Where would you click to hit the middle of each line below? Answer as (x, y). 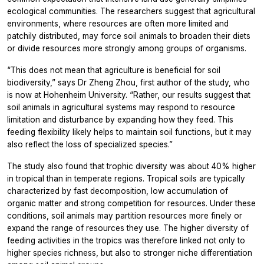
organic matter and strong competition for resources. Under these (131, 203)
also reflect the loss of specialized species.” (90, 144)
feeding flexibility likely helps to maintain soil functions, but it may (129, 132)
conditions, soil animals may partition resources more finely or (125, 215)
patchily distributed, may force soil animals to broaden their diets (129, 36)
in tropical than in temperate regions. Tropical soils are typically (126, 178)
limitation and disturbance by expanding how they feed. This (120, 119)
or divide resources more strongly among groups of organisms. (127, 48)
